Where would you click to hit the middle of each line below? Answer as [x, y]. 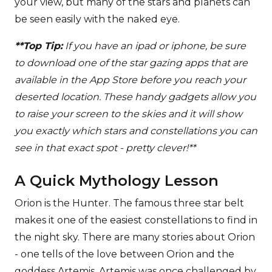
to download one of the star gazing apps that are [131, 63]
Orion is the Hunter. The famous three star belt [129, 203]
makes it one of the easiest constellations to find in [136, 220]
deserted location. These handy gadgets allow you [135, 97]
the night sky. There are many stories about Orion [135, 237]
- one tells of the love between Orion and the [124, 254]
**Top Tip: [39, 46]
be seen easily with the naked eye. [97, 19]
